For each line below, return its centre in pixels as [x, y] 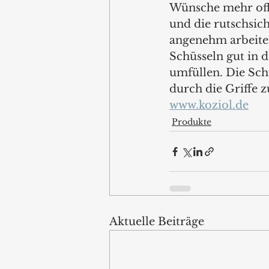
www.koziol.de [209, 105]
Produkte [192, 122]
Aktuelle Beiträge [157, 222]
